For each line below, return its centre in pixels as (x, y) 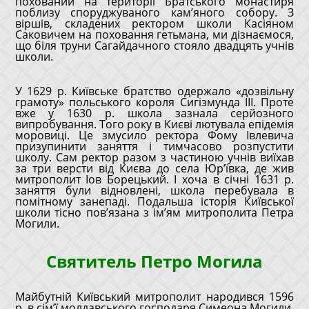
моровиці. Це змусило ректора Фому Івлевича (154, 135)
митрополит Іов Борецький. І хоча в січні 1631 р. (154, 179)
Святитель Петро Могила (154, 261)
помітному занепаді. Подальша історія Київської (154, 201)
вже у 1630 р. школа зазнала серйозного (154, 113)
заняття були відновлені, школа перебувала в (154, 190)
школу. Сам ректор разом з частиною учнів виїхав (154, 157)
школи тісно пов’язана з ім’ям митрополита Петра (154, 212)
